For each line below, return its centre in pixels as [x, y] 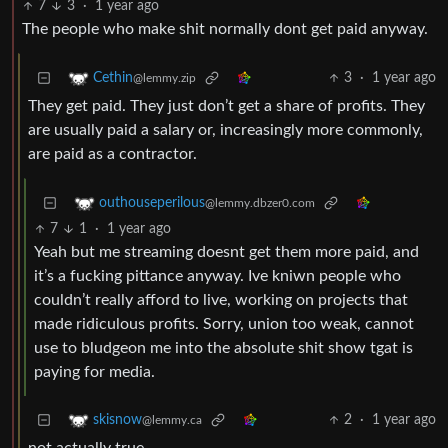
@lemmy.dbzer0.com [260, 203]
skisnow [117, 420]
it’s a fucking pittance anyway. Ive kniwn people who [217, 276]
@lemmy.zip [164, 78]
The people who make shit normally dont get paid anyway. [225, 29]
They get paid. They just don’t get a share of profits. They [226, 106]
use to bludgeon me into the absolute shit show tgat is [223, 348]
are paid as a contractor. [112, 154]
